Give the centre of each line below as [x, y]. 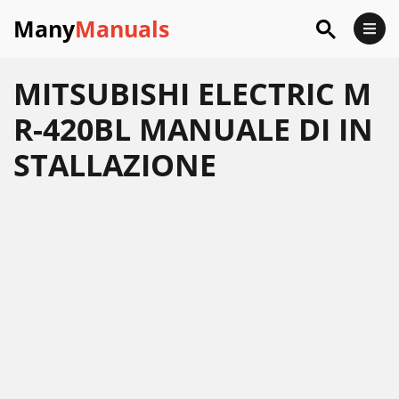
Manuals [122, 28]
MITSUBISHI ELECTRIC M [192, 94]
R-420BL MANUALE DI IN [193, 129]
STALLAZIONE [115, 165]
